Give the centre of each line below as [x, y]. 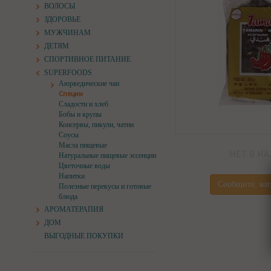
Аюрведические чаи [89, 83]
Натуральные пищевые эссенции [107, 155]
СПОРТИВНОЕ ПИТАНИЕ [87, 59]
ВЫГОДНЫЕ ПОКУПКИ [84, 236]
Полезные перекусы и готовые [105, 186]
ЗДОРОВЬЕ [62, 19]
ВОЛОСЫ [60, 6]
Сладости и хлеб [83, 104]
